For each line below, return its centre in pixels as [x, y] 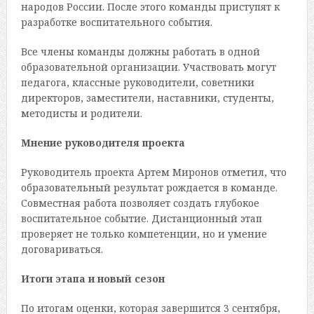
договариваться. [62, 249]
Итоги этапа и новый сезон [93, 278]
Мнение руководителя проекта [103, 142]
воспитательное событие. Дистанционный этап [141, 218]
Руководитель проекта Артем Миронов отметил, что [153, 172]
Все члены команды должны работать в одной [140, 51]
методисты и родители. [81, 113]
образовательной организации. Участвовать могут [148, 67]
